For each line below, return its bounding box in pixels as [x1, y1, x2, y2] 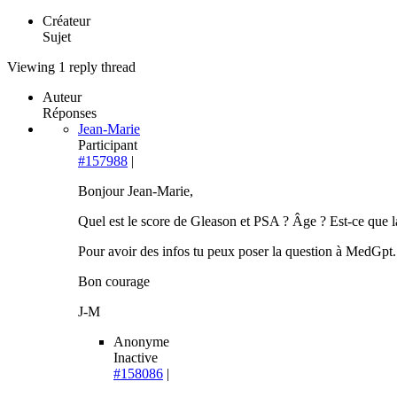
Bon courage [78, 274, 150, 290]
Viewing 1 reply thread [7, 59, 136, 75]
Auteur [43, 90, 82, 105]
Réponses [43, 105, 97, 121]
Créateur [43, 13, 90, 29]
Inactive [113, 350, 158, 366]
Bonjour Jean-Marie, [78, 183, 193, 199]
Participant [78, 137, 137, 153]
